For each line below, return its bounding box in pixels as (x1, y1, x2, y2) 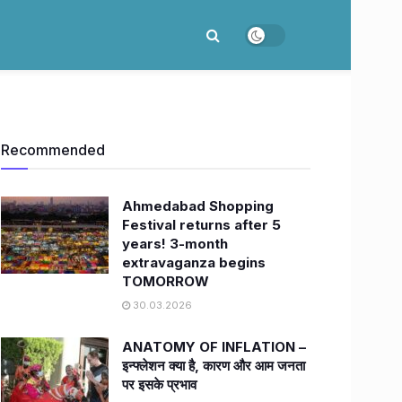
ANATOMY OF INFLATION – (122, 338, 306, 355)
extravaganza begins (122, 254, 266, 271)
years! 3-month (122, 235, 228, 252)
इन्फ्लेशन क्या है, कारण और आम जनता (122, 357, 305, 374)
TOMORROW (122, 273, 209, 290)
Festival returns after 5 (122, 216, 281, 233)
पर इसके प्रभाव (122, 376, 197, 393)
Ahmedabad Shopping (122, 197, 274, 214)
